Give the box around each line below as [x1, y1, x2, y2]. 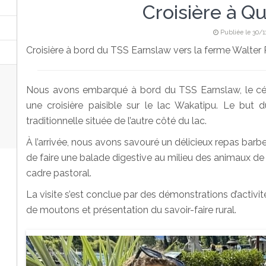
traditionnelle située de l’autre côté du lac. [26, 115, 207, 126]
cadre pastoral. [26, 167, 91, 179]
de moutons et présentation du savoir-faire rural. [26, 204, 236, 216]
